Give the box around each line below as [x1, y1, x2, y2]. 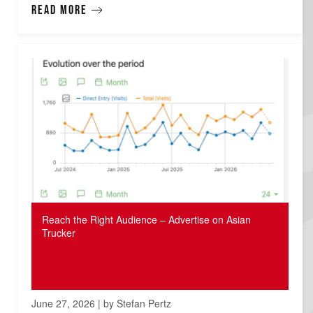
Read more [31, 2, 87, 17]
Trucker [42, 225, 75, 240]
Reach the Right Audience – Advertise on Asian [42, 212, 251, 226]
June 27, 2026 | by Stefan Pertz [31, 296, 171, 310]
